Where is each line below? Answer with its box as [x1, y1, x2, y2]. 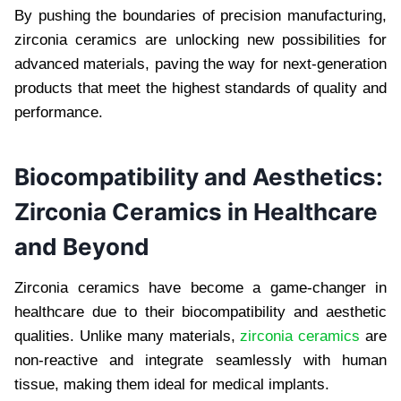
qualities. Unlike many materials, [14, 327, 241, 345]
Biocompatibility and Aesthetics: [14, 162, 383, 191]
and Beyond [14, 232, 149, 260]
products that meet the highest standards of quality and [14, 79, 387, 97]
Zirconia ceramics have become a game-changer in [14, 278, 387, 296]
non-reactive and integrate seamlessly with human [14, 351, 387, 369]
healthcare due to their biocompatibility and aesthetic [14, 303, 387, 320]
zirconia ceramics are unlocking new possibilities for [14, 30, 387, 48]
